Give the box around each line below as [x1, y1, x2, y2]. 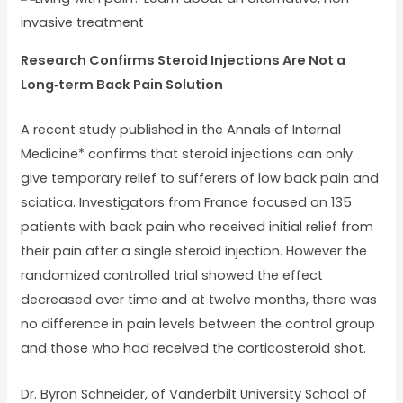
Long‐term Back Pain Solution [20, 75, 223, 94]
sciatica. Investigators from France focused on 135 [20, 193, 352, 212]
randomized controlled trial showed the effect [20, 266, 323, 285]
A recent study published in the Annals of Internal [20, 121, 341, 139]
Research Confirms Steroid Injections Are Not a [20, 50, 345, 69]
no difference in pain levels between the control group [20, 315, 375, 334]
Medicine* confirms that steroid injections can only [20, 145, 353, 164]
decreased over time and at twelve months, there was [20, 291, 377, 309]
